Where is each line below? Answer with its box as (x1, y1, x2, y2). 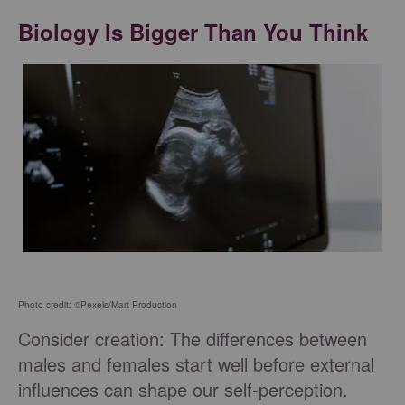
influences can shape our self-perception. (18, 376, 348, 403)
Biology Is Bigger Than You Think (18, 16, 368, 48)
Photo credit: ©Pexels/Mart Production (18, 298, 177, 312)
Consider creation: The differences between (18, 325, 367, 353)
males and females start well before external (18, 351, 374, 378)
